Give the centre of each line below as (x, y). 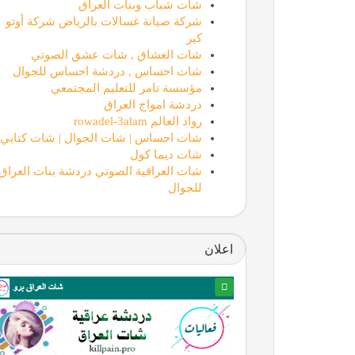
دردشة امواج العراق (153, 104)
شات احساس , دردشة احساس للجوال (107, 71)
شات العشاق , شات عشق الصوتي (116, 54)
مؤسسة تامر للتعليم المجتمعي (126, 88)
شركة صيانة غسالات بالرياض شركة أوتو (103, 21)
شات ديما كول (166, 154)
